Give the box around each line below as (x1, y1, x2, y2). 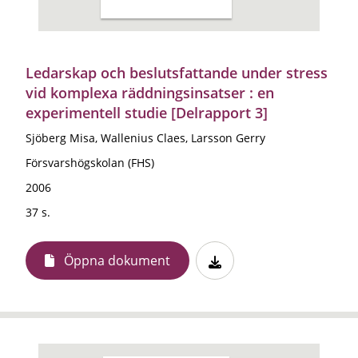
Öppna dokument (64, 251, 170, 269)
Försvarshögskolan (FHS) (26, 154, 154, 170)
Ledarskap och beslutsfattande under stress (26, 62, 328, 82)
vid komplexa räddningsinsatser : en (26, 82, 274, 102)
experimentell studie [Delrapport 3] (26, 102, 268, 122)
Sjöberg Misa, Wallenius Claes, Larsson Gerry (26, 129, 265, 145)
